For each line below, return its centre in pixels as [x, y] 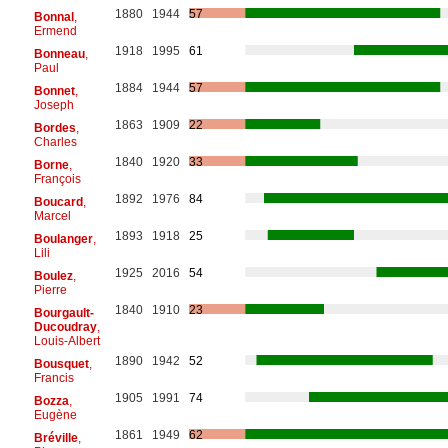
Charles [55, 141]
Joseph [53, 104]
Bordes [54, 127]
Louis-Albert [66, 340]
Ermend [55, 30]
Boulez [53, 275]
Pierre [50, 289]
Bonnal [53, 16]
